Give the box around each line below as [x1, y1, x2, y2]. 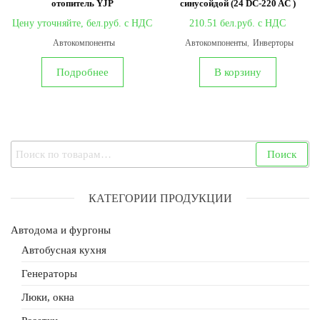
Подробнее [56, 66, 109, 78]
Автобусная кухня [21, 244, 106, 256]
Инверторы [253, 37, 294, 48]
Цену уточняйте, [12, 17, 87, 29]
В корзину [214, 66, 261, 78]
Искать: [10, 142, 50, 154]
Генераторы [21, 267, 77, 279]
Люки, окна [21, 291, 74, 303]
